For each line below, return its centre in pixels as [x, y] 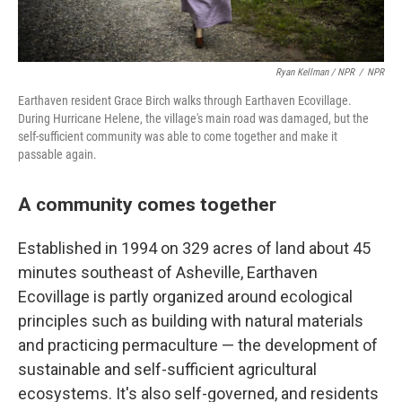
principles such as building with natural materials [191, 321]
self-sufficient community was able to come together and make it [178, 136]
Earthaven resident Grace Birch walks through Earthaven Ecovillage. [185, 100]
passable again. [57, 154]
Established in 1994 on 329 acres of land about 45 [194, 248]
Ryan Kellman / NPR [315, 72]
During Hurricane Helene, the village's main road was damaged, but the [193, 118]
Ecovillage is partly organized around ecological [185, 297]
